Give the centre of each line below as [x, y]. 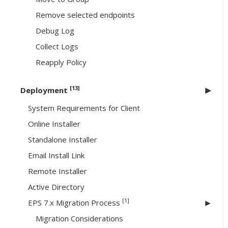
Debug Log [55, 31]
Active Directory [56, 187]
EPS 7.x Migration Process [75, 203]
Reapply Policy [61, 62]
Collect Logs [57, 47]
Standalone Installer [63, 140]
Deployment [45, 90]
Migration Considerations [79, 219]
